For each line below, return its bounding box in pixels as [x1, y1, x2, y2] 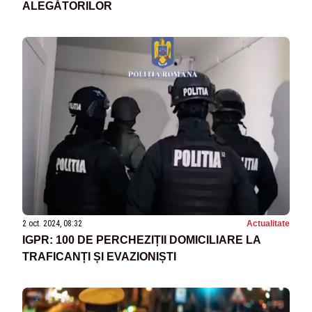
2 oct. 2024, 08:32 [22, 219, 82, 229]
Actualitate [247, 219, 290, 229]
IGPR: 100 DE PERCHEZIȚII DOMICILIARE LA [22, 234, 261, 247]
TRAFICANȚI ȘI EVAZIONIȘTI [22, 251, 176, 263]
